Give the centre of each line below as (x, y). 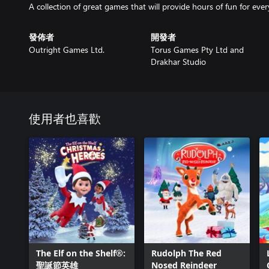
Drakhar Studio (178, 62)
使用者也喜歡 (65, 119)
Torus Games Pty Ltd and (197, 50)
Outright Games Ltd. (67, 50)
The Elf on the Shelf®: (81, 253)
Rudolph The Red (186, 253)
